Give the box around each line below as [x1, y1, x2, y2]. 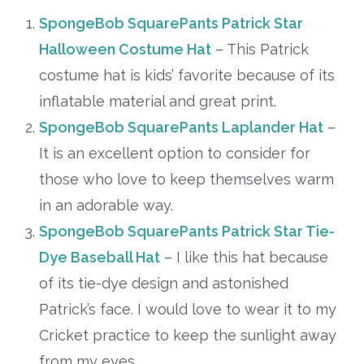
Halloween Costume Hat [38, 40, 211, 58]
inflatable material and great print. [38, 92, 280, 110]
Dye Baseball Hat [38, 248, 160, 266]
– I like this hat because [163, 248, 328, 266]
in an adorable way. [38, 196, 173, 214]
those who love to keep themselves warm [38, 170, 334, 188]
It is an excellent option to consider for [38, 144, 310, 162]
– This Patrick [214, 40, 309, 58]
